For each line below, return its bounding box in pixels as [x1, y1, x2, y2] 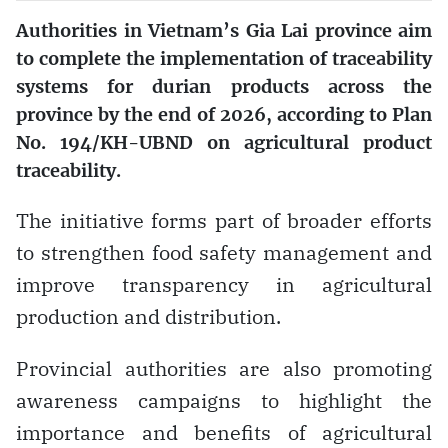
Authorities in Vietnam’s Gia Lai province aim [16, 18, 432, 42]
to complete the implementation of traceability [16, 46, 432, 70]
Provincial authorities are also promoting [16, 354, 432, 382]
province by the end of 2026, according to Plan [16, 102, 432, 126]
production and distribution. [16, 302, 281, 330]
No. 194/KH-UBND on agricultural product [16, 130, 432, 154]
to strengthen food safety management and [16, 238, 432, 266]
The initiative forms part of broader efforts [16, 206, 432, 234]
